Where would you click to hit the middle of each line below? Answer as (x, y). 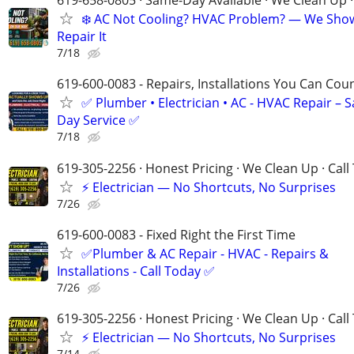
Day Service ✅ (98, 121)
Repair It (82, 37)
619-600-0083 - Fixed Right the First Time (176, 234)
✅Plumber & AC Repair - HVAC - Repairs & (205, 253)
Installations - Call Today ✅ (136, 271)
